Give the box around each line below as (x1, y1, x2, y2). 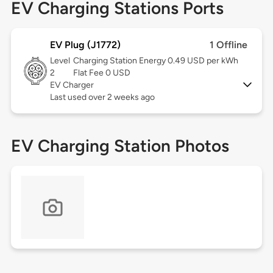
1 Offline (210, 39, 248, 51)
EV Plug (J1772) (49, 39, 121, 51)
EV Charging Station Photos (10, 135, 229, 157)
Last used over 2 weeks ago (49, 92, 155, 103)
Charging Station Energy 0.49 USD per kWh (73, 55, 238, 66)
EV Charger (49, 80, 94, 91)
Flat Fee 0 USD (73, 68, 130, 79)
